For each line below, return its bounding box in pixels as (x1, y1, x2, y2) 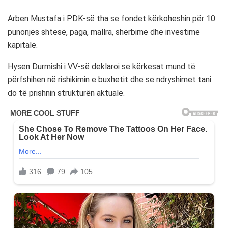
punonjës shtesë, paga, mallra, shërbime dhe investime (8, 27, 200, 37)
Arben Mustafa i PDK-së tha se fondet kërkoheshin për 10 (8, 14, 215, 24)
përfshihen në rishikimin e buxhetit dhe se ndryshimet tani (8, 75, 211, 85)
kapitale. (8, 40, 38, 50)
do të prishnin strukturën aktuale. (8, 88, 125, 98)
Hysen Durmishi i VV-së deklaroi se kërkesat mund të (8, 62, 195, 72)
